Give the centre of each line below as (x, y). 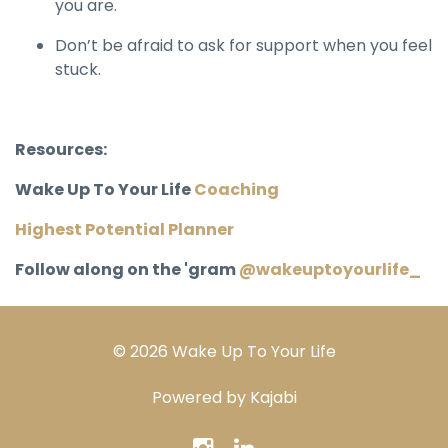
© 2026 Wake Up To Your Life (224, 351)
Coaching (236, 189)
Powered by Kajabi (224, 397)
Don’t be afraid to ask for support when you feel (243, 45)
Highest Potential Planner (124, 229)
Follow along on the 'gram (125, 269)
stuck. (78, 69)
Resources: (61, 149)
